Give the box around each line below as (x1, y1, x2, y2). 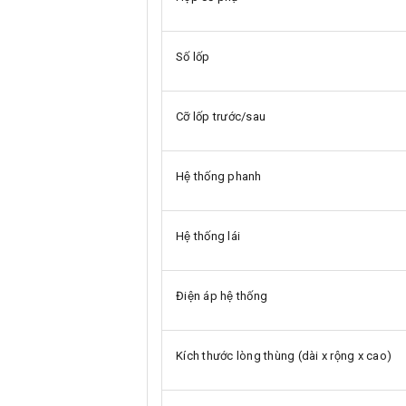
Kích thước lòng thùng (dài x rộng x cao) (176, 348, 391, 362)
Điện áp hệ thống (176, 288, 267, 303)
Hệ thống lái (176, 228, 240, 243)
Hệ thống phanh (176, 169, 262, 183)
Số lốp (176, 49, 210, 63)
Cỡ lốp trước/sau (176, 109, 266, 123)
